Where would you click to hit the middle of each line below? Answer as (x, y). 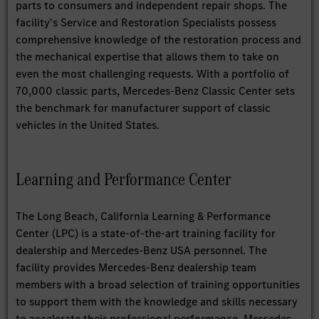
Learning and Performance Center (124, 179)
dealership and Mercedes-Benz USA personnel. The (142, 250)
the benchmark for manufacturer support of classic (143, 108)
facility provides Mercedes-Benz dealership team (136, 267)
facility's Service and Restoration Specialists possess (146, 22)
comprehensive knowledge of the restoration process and (159, 39)
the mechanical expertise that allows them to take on (148, 56)
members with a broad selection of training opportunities (158, 284)
